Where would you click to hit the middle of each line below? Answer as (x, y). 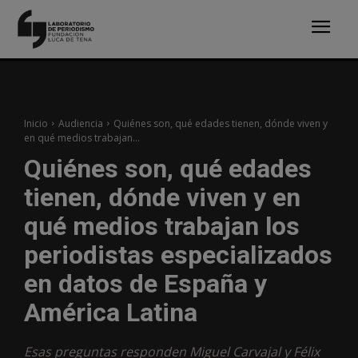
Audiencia (81, 123)
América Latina (111, 312)
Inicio (36, 123)
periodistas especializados (178, 255)
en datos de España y (145, 283)
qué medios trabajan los (162, 226)
